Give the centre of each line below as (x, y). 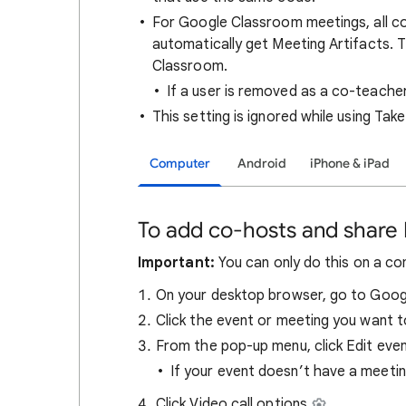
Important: (176, 263)
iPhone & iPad (350, 164)
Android (262, 164)
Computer (180, 164)
